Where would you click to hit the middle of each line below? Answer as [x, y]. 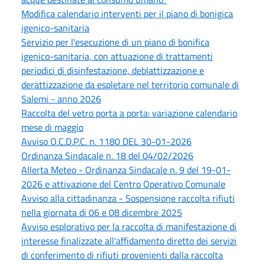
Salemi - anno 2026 [61, 98]
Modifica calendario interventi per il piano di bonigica [127, 13]
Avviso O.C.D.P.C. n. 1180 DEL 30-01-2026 [106, 141]
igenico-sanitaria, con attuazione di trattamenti [117, 56]
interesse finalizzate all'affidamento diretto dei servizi [129, 240]
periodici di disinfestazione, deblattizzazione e [113, 70]
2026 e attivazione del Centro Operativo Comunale [123, 184]
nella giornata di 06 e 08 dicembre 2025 [102, 212]
